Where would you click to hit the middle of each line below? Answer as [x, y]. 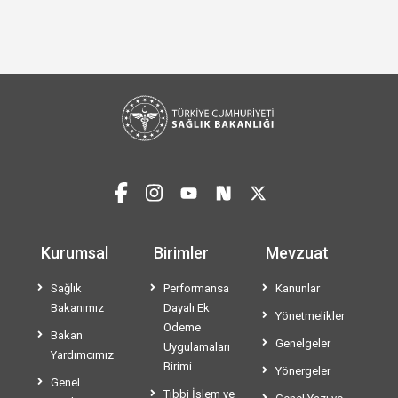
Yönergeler [303, 371]
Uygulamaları [196, 347]
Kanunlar [298, 289]
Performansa [196, 289]
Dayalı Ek [186, 308]
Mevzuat [298, 253]
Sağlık [66, 289]
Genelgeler [303, 344]
